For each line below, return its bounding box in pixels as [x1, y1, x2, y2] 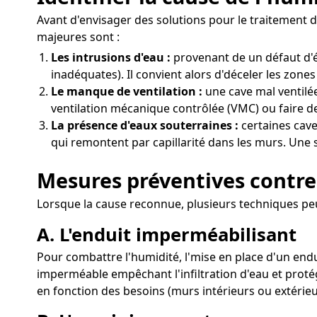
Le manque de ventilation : [51, 83, 202, 100]
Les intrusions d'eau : [51, 50, 171, 66]
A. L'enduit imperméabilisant [37, 221, 296, 247]
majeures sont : [37, 29, 120, 45]
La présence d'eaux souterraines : [51, 117, 238, 134]
